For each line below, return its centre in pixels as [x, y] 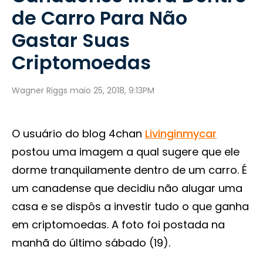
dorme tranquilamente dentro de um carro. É [129, 170]
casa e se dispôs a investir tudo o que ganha [130, 206]
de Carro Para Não [100, 18]
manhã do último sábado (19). [91, 243]
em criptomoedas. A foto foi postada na [118, 225]
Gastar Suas [71, 40]
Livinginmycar [181, 134]
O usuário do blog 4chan [78, 134]
